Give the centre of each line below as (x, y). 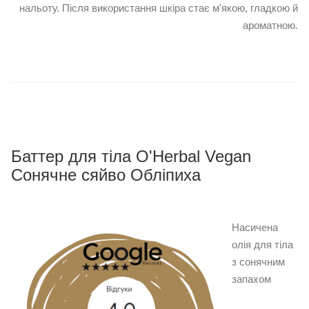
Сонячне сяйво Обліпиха (106, 175)
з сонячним (258, 262)
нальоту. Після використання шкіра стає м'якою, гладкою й (159, 8)
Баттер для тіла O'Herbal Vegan (131, 157)
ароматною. (270, 26)
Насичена (255, 228)
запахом (251, 279)
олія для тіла (262, 245)
